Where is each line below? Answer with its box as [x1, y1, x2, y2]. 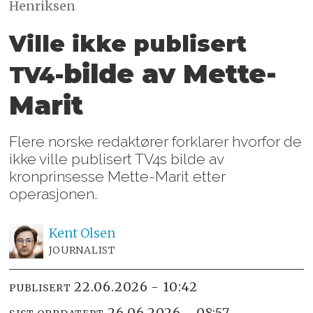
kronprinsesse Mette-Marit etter [9, 167, 226, 185]
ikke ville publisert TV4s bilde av [9, 150, 224, 168]
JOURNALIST [48, 243, 115, 256]
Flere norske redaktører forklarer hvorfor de [9, 132, 303, 150]
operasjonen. [9, 184, 98, 203]
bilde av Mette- [64, 58, 277, 90]
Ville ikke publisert [9, 30, 247, 58]
